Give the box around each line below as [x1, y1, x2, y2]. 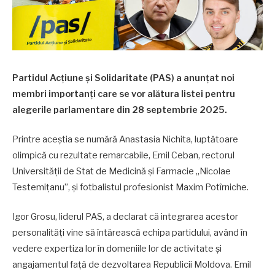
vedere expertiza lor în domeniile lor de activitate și [12, 243, 222, 255]
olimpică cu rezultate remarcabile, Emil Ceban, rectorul [12, 150, 234, 161]
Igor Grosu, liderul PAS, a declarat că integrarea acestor [12, 211, 238, 223]
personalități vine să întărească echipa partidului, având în [12, 227, 247, 239]
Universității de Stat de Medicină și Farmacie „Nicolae [12, 166, 231, 177]
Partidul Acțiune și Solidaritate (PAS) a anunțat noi [12, 72, 234, 83]
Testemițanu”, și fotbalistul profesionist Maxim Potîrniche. [12, 182, 249, 193]
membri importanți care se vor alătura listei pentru [12, 88, 235, 99]
